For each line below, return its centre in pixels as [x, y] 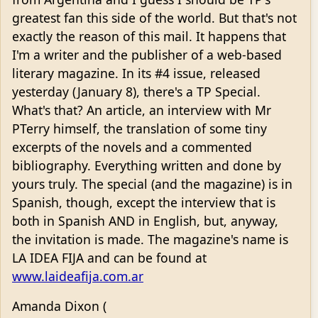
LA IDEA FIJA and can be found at [109, 258]
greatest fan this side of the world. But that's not [154, 18]
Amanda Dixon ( [59, 306]
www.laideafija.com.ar [78, 276]
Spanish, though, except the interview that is [144, 203]
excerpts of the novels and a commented [132, 147]
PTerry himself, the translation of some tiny [139, 129]
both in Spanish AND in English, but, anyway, [145, 221]
